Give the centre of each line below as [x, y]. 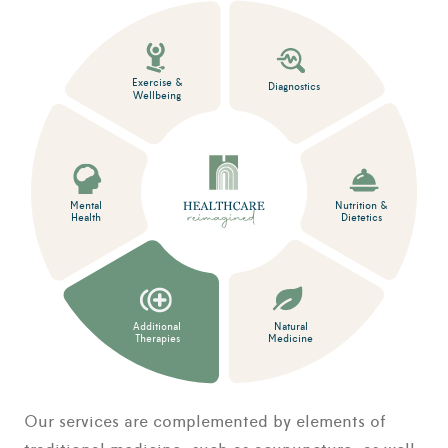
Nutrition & [362, 205]
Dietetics [362, 217]
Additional [157, 326]
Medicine [291, 338]
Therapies [157, 338]
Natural [290, 326]
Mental [86, 205]
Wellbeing [157, 95]
